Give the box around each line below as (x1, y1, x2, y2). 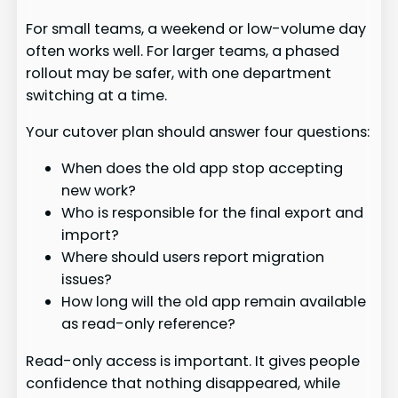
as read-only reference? (61, 314, 236, 335)
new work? (61, 180, 137, 202)
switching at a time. (26, 84, 168, 106)
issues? (61, 269, 113, 291)
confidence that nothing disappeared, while (26, 372, 341, 394)
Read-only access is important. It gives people (26, 350, 361, 371)
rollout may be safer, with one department (26, 62, 332, 84)
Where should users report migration (61, 247, 325, 268)
